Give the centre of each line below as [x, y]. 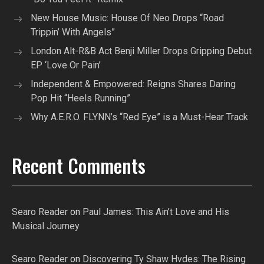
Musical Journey [46, 226]
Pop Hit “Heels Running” [80, 98]
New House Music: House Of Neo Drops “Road [127, 18]
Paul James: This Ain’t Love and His [156, 212]
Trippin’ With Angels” [73, 32]
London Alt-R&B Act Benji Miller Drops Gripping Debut [141, 51]
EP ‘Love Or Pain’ [66, 65]
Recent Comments [79, 165]
